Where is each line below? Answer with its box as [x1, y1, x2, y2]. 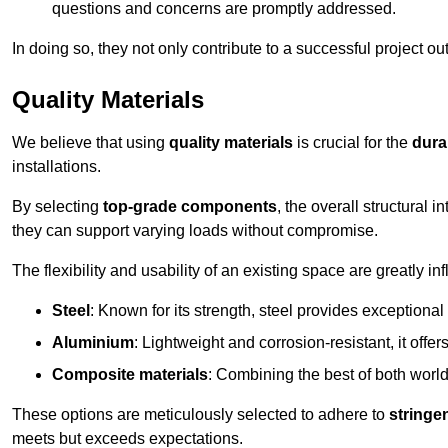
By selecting [12, 198, 103, 216]
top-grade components [103, 198, 277, 216]
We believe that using [12, 134, 169, 152]
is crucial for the [293, 134, 412, 152]
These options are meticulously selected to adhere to [12, 406, 389, 424]
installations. [12, 158, 101, 176]
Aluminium [52, 334, 134, 352]
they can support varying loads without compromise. [12, 222, 378, 240]
